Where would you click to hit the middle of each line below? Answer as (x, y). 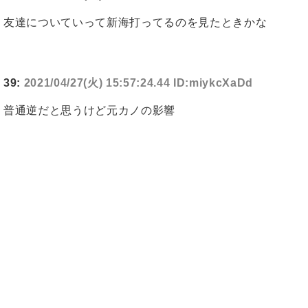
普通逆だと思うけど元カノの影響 (89, 111)
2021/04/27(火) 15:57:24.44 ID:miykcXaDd (139, 83)
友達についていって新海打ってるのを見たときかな (135, 23)
